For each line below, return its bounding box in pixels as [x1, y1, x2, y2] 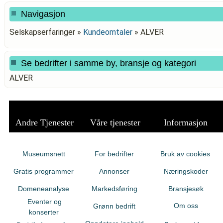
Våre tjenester [90, 117, 140, 127]
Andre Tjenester [15, 117, 74, 127]
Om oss [173, 202, 198, 210]
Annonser [99, 167, 129, 175]
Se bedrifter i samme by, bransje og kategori [21, 58, 196, 68]
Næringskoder [163, 167, 208, 175]
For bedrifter [95, 150, 134, 158]
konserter [28, 208, 59, 216]
